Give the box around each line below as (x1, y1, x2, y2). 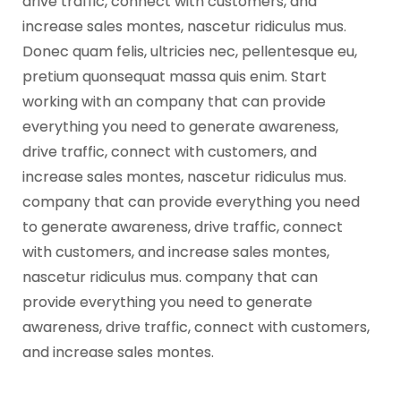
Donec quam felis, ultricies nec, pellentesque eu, (22, 41, 357, 62)
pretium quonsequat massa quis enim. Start (22, 66, 327, 87)
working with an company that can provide (22, 91, 326, 112)
